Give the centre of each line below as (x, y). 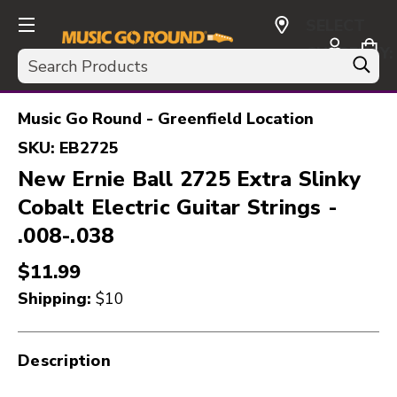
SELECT (336, 26)
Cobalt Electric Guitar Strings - (178, 207)
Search (42, 59)
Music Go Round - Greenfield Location (166, 119)
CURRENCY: (350, 53)
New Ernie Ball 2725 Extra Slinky (189, 179)
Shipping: (57, 299)
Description (64, 361)
